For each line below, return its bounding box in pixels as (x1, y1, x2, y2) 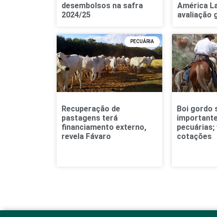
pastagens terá (62, 113, 118, 123)
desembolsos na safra (62, 1, 143, 11)
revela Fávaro (62, 132, 111, 141)
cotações (176, 132, 212, 141)
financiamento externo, (62, 123, 146, 132)
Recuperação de (62, 104, 120, 114)
